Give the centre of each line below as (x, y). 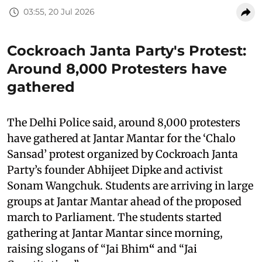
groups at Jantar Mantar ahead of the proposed (124, 201)
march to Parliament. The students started (114, 217)
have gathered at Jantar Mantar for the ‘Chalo (121, 138)
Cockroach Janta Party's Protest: (127, 50)
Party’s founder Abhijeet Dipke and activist (115, 170)
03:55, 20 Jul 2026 (59, 12)
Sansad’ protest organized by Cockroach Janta (123, 154)
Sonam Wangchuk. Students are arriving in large (130, 185)
